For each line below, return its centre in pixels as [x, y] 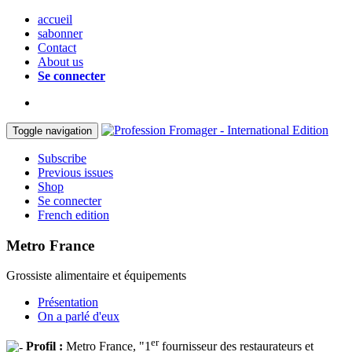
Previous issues [75, 172]
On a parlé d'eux [79, 317]
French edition [73, 215]
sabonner [60, 33]
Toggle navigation [52, 131]
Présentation [68, 302]
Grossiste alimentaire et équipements [96, 276]
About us [60, 62]
